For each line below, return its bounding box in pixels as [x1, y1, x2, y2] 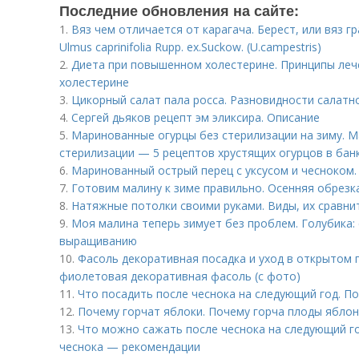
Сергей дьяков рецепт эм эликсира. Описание [71, 110, 320, 125]
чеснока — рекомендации [59, 339, 200, 354]
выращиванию [59, 233, 137, 248]
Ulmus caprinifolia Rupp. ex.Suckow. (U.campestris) [59, 39, 321, 54]
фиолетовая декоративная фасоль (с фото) [59, 268, 301, 284]
